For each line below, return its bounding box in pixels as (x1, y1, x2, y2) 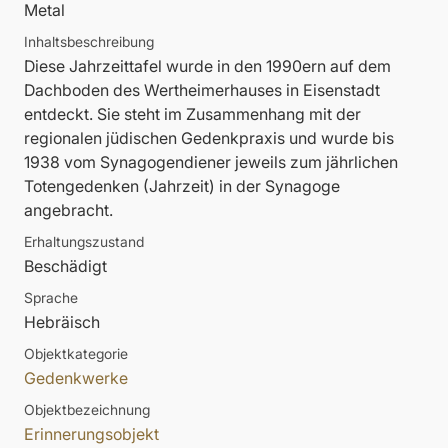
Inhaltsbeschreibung (24, 33, 154, 51)
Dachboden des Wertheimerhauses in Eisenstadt (24, 80, 380, 101)
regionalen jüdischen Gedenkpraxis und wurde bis (24, 128, 394, 149)
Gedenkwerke (24, 368, 128, 389)
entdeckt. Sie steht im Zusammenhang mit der (24, 104, 361, 125)
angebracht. (24, 200, 113, 221)
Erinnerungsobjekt (24, 424, 159, 445)
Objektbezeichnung (24, 401, 150, 419)
